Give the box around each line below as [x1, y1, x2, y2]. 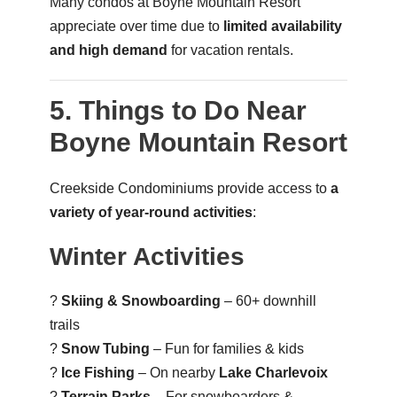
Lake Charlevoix [218, 364, 328, 380]
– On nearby [134, 364, 219, 380]
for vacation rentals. [167, 42, 293, 58]
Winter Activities [49, 242, 245, 270]
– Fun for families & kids [149, 340, 304, 356]
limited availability [222, 18, 342, 34]
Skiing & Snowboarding [60, 292, 221, 308]
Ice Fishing [60, 364, 135, 380]
